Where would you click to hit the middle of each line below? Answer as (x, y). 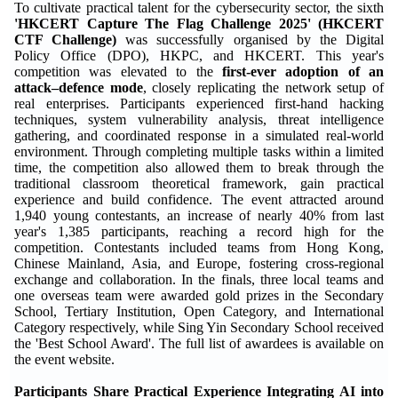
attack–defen (53, 87)
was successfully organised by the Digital (255, 39)
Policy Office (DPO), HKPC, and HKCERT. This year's (199, 55)
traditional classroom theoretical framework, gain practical (199, 183)
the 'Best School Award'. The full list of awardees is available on (199, 343)
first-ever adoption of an (302, 71)
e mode (120, 87)
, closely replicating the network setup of (263, 87)
